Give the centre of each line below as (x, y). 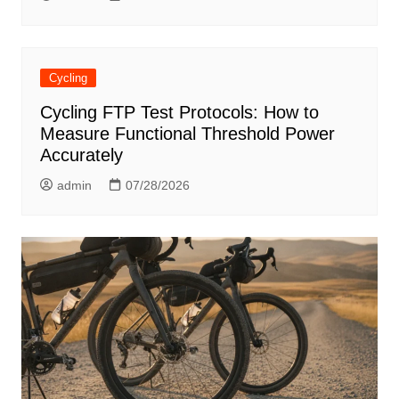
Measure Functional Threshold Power (187, 133)
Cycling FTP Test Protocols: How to (179, 112)
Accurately (81, 155)
